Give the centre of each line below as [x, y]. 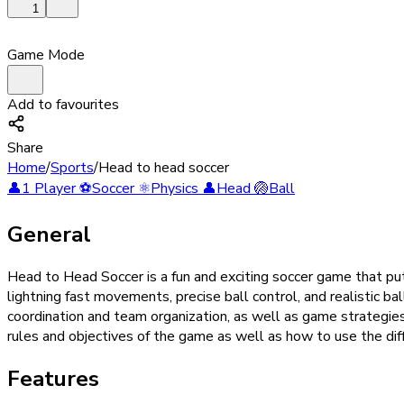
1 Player [49, 189]
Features [53, 379]
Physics [174, 189]
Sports [72, 168]
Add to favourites [63, 105]
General [49, 235]
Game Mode [46, 55]
